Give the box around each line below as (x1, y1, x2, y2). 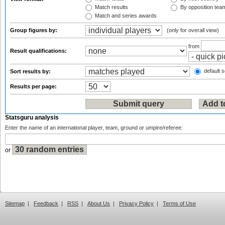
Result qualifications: (10, 48, 68, 54)
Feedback (34, 200, 58, 206)
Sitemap (5, 200, 25, 206)
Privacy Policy (119, 200, 154, 206)
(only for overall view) (167, 27, 219, 33)
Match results (93, 4, 128, 11)
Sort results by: (10, 68, 52, 74)
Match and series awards (93, 13, 157, 19)
